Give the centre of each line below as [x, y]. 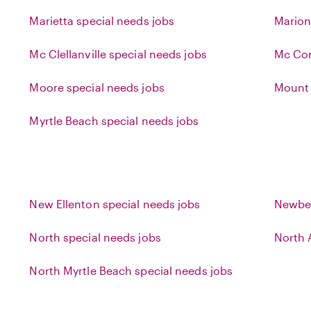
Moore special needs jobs [97, 87]
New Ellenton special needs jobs [115, 204]
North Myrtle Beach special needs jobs [131, 270]
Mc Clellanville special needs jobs [118, 54]
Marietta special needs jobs [102, 20]
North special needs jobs [95, 237]
